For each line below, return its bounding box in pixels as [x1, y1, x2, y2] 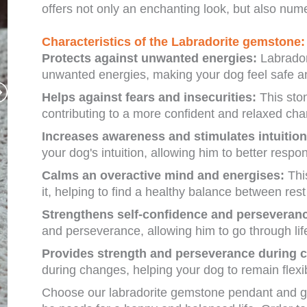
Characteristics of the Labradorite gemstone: [42, 35, 305, 49]
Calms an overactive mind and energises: [42, 169, 284, 183]
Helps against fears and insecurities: [42, 90, 256, 105]
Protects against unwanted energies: [42, 51, 257, 66]
